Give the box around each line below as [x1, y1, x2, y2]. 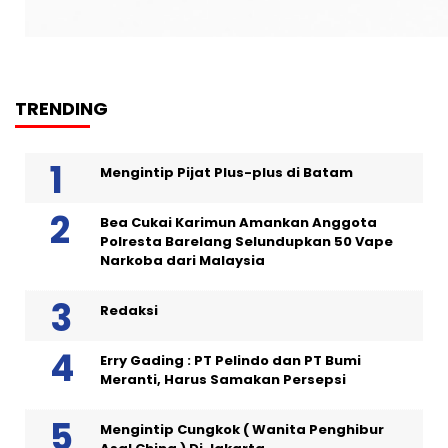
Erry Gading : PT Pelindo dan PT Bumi [100, 351, 361, 370]
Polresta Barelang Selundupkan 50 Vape [100, 232, 393, 251]
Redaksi [100, 301, 158, 320]
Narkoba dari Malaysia [100, 251, 265, 270]
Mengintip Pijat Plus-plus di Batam [100, 163, 353, 182]
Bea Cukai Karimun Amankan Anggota [100, 213, 377, 232]
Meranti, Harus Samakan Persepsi [100, 370, 346, 389]
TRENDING [15, 96, 108, 121]
